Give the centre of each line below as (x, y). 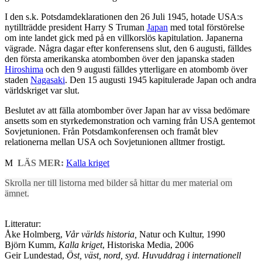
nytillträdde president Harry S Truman (76, 27)
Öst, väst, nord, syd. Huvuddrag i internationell (154, 256)
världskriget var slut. (42, 91)
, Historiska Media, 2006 (148, 245)
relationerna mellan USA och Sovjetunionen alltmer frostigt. (115, 142)
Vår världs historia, (101, 235)
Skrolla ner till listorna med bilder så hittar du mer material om (118, 183)
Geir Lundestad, (36, 256)
